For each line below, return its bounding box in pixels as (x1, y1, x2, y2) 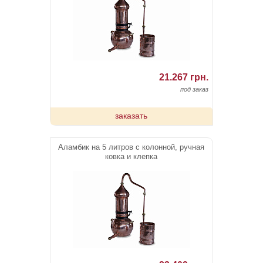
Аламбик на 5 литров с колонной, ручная (58, 143, 205, 152)
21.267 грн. (159, 72, 209, 83)
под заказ (180, 86, 209, 93)
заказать (115, 111, 148, 121)
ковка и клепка (105, 152, 158, 161)
